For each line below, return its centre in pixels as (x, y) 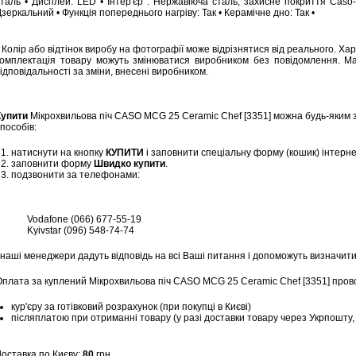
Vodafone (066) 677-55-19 (84, 219)
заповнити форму (52, 164)
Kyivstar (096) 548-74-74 (81, 230)
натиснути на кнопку (58, 153)
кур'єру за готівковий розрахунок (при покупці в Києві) (131, 307)
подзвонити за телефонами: (75, 175)
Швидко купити (130, 164)
